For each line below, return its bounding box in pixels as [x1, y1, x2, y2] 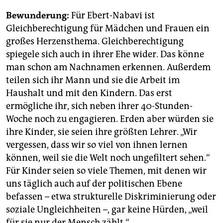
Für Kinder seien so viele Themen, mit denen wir [6, 165, 207, 176]
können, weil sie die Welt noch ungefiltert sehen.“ [6, 152, 210, 163]
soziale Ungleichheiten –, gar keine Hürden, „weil [6, 204, 208, 215]
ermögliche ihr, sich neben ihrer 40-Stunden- [6, 100, 193, 111]
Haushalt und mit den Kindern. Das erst [6, 87, 172, 99]
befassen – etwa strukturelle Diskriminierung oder [6, 191, 216, 202]
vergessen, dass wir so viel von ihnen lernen [6, 139, 188, 150]
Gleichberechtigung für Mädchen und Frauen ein [6, 22, 210, 34]
